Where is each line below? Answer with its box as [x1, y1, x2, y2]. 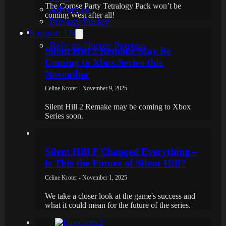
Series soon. [45, 111, 83, 120]
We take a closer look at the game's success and [45, 191, 195, 200]
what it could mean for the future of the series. [45, 200, 191, 209]
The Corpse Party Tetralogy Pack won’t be [45, 1, 181, 10]
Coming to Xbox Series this [45, 56, 163, 68]
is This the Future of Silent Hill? [45, 157, 186, 168]
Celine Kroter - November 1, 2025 [45, 174, 127, 181]
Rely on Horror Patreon [49, 40, 145, 51]
